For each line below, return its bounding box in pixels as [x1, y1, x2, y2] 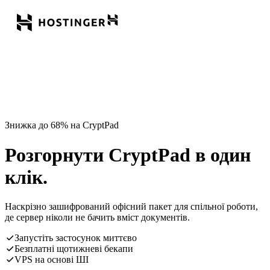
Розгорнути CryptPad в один [5, 143, 251, 166]
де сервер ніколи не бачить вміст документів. [5, 212, 190, 223]
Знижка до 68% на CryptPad [5, 120, 119, 131]
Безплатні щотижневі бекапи [14, 243, 133, 254]
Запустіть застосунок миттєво [14, 233, 137, 243]
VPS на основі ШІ [14, 254, 89, 265]
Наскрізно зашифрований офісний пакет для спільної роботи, [5, 201, 258, 212]
